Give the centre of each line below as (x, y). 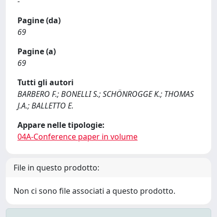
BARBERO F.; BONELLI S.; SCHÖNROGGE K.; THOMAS (106, 94)
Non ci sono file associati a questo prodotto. (94, 191)
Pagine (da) (39, 20)
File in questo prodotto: (56, 168)
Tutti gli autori (46, 82)
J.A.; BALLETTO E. (46, 106)
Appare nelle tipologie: (61, 125)
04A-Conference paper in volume (77, 137)
